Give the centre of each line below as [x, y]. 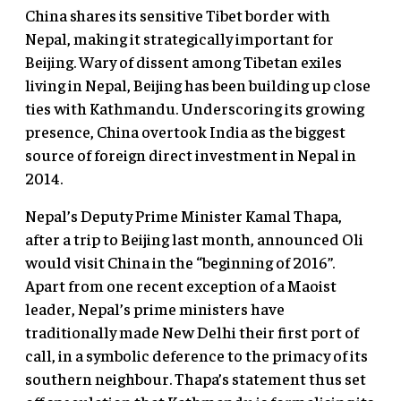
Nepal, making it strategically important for [179, 38]
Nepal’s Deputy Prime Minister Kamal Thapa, [183, 216]
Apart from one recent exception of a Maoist [181, 286]
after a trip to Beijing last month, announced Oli [194, 239]
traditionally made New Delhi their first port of [192, 332]
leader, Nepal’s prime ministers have [155, 309]
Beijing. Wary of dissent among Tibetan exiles [183, 62]
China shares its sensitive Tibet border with [178, 15]
